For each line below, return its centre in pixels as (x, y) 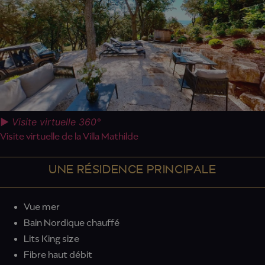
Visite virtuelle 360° (56, 122)
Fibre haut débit (58, 255)
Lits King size (51, 239)
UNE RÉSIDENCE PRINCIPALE (132, 170)
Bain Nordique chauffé (72, 223)
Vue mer (42, 207)
